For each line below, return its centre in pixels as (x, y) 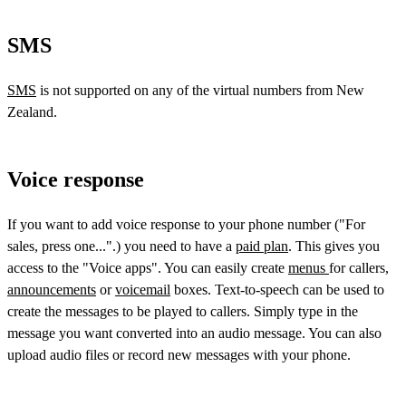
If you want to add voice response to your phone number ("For (186, 225)
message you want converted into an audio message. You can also (194, 333)
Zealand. (39, 112)
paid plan (262, 246)
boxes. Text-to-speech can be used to (277, 290)
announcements (52, 290)
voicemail (143, 290)
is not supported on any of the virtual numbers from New (200, 91)
